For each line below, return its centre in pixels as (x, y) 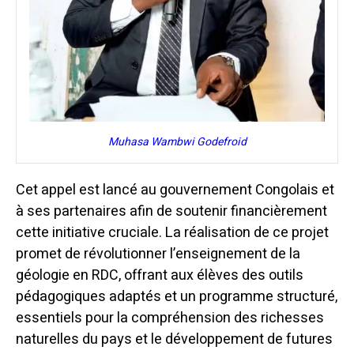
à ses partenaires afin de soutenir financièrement (171, 212)
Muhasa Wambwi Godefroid (177, 142)
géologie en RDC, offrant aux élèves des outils (160, 276)
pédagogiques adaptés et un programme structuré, (177, 297)
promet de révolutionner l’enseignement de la (158, 254)
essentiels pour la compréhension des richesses (170, 318)
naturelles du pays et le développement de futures (174, 340)
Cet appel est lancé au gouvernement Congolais (169, 190)
